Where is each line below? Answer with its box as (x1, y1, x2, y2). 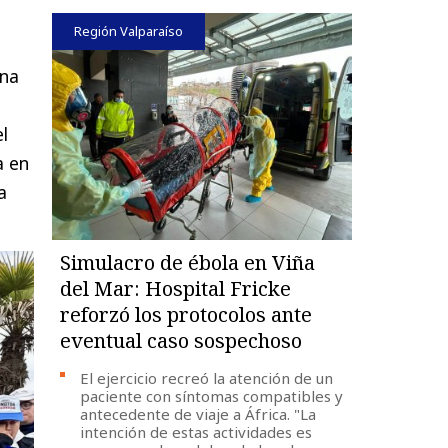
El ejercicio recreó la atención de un (80, 367, 334, 388)
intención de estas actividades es (80, 421, 313, 442)
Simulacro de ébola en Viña (60, 248, 316, 276)
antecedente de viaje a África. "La (80, 403, 317, 424)
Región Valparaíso (74, 21, 184, 40)
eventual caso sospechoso (60, 326, 303, 354)
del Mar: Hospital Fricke (60, 274, 292, 302)
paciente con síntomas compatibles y (80, 385, 344, 406)
